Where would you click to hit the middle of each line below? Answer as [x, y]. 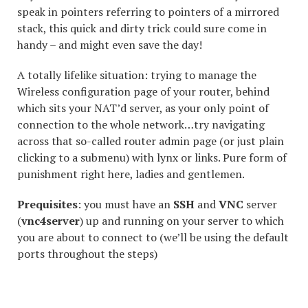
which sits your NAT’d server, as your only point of [143, 108]
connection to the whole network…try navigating [141, 124]
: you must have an [125, 204]
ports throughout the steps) [87, 254]
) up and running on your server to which [182, 221]
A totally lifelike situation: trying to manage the [137, 75]
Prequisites [47, 204]
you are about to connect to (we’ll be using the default [153, 237]
